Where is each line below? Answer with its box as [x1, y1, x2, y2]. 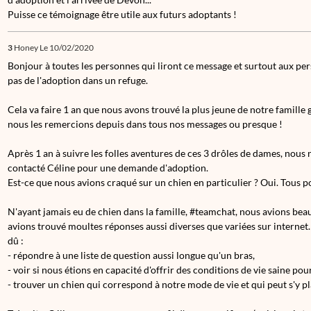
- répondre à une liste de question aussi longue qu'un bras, [8, 249, 255, 261]
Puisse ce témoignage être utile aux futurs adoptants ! [8, 8, 237, 20]
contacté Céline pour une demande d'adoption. [8, 162, 210, 174]
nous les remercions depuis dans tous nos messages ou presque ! [8, 118, 285, 130]
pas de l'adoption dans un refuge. [8, 74, 148, 86]
